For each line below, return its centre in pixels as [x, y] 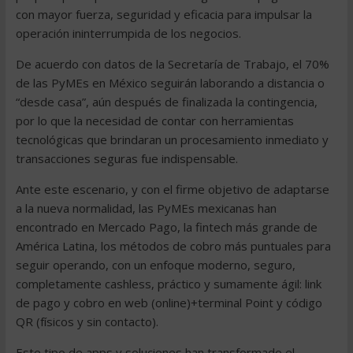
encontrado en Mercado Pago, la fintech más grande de [166, 227]
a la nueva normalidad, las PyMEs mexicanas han [146, 208]
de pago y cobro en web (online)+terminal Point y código [169, 303]
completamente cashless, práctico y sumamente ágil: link [168, 284]
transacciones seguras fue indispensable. [126, 158]
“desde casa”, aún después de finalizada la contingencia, [166, 102]
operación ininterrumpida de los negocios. [128, 33]
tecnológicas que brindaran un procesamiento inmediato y [172, 139]
